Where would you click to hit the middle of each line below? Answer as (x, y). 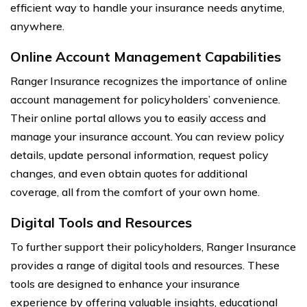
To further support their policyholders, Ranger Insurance (153, 247)
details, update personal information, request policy (139, 155)
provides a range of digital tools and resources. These (145, 266)
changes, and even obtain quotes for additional (129, 174)
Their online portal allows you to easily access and (138, 118)
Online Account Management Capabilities (146, 57)
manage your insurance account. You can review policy (147, 137)
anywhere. (37, 26)
